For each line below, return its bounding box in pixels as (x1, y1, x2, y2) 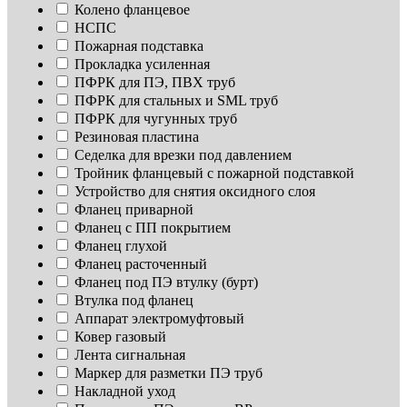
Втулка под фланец (74, 293, 194, 309)
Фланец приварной (74, 202, 194, 218)
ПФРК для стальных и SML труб (74, 93, 278, 109)
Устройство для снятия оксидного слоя (74, 184, 315, 200)
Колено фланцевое (74, 2, 190, 18)
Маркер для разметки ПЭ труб (74, 365, 263, 382)
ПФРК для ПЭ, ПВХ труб (74, 74, 235, 91)
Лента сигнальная (74, 347, 185, 363)
